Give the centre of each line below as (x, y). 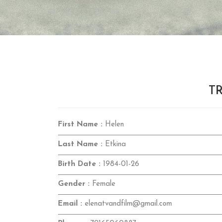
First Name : (80, 125)
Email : (70, 204)
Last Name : (80, 145)
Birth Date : (79, 165)
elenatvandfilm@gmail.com (127, 204)
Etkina (114, 145)
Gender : (74, 184)
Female (103, 184)
